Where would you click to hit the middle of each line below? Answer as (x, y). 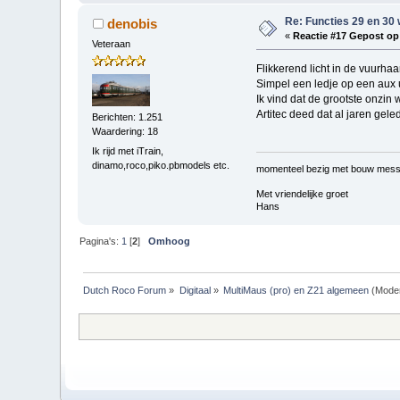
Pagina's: (101, 242)
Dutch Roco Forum (125, 290)
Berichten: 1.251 (128, 117)
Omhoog (170, 242)
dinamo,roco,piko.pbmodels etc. (161, 165)
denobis (132, 23)
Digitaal (195, 290)
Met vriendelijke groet (302, 194)
